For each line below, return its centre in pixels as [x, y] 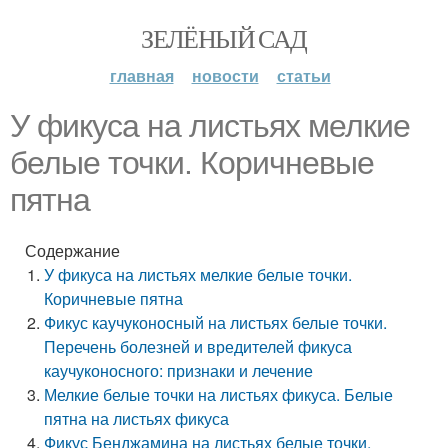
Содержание [72, 250]
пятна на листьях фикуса [137, 418]
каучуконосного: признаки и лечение [179, 370]
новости [225, 75]
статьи [303, 75]
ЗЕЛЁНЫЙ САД [224, 38]
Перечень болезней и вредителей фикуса [198, 346]
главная [141, 75]
